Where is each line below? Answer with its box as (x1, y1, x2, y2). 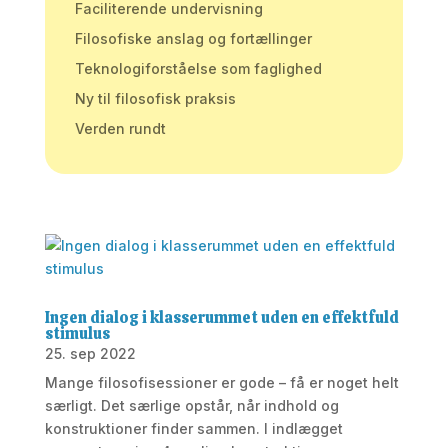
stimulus (44, 323, 110, 344)
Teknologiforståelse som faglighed (74, 60, 322, 77)
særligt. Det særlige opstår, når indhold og (44, 397, 339, 414)
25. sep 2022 (44, 345, 136, 362)
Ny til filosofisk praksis (74, 90, 236, 107)
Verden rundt (74, 120, 166, 137)
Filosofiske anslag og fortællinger (74, 30, 312, 47)
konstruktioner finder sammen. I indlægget (44, 420, 343, 437)
